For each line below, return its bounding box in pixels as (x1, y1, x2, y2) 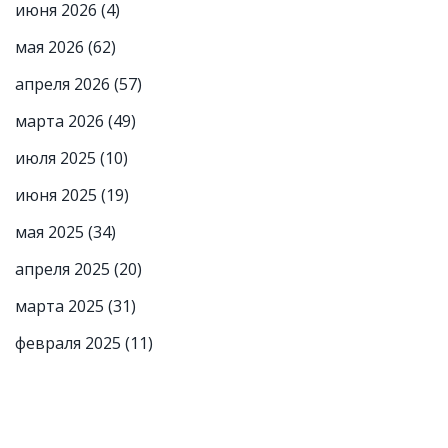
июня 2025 (15, 184, 101, 207)
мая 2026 (15, 36, 88, 59)
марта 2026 (15, 110, 108, 133)
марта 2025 (15, 295, 108, 318)
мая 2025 (15, 221, 88, 244)
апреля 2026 (15, 73, 114, 96)
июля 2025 (15, 147, 100, 170)
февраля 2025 (15, 332, 125, 355)
